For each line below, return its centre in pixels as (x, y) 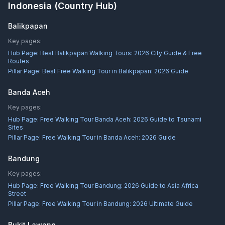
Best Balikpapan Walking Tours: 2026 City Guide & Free (121, 53)
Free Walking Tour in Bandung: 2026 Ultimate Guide (118, 204)
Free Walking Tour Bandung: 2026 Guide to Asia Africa (119, 186)
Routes (19, 61)
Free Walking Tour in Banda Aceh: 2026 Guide (109, 137)
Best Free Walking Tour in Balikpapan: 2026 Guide (115, 71)
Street (17, 194)
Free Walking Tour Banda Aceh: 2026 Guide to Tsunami (121, 119)
